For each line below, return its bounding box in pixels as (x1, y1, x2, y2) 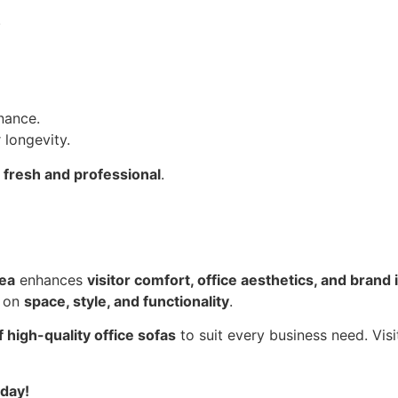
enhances (15, 270, 87, 289)
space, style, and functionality (24, 291, 229, 310)
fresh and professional (4, 164, 161, 183)
